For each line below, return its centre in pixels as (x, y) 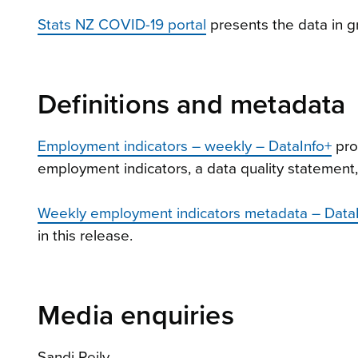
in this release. (85, 236)
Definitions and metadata (192, 105)
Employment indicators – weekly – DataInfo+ (185, 147)
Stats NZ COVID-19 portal (122, 25)
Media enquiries (136, 316)
